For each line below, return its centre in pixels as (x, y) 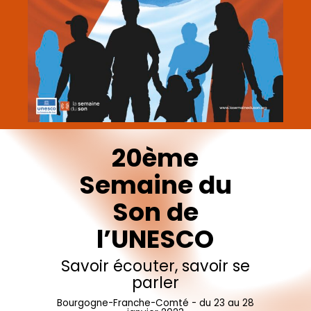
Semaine (136, 185)
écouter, (145, 266)
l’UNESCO (155, 239)
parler (155, 282)
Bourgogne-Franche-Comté (123, 303)
